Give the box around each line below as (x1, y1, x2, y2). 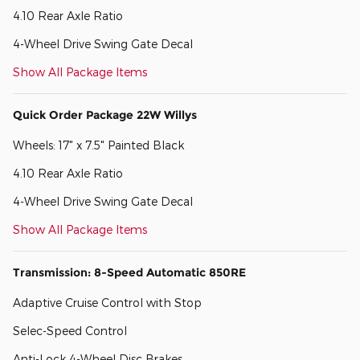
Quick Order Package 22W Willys (13, 108, 197, 123)
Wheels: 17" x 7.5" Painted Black (13, 138, 184, 153)
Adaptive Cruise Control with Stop (13, 296, 202, 310)
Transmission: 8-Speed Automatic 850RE (13, 265, 246, 280)
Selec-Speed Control (13, 324, 127, 338)
